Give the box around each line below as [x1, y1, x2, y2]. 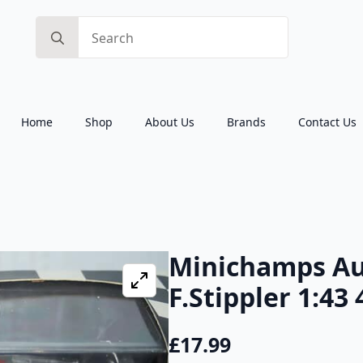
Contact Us [298, 114, 357, 130]
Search [36, 16, 79, 34]
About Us [145, 114, 194, 130]
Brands [227, 114, 266, 130]
